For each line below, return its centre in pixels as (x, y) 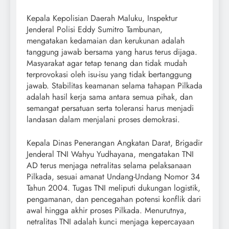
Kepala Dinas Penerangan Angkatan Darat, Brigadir (114, 143)
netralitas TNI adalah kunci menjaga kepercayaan (110, 222)
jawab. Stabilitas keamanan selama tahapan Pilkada (114, 86)
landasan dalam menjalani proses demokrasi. (103, 120)
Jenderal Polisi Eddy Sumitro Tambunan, (95, 30)
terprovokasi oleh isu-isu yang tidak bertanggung (109, 75)
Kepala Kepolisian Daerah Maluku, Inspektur (102, 18)
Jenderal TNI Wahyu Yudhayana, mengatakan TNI (110, 154)
